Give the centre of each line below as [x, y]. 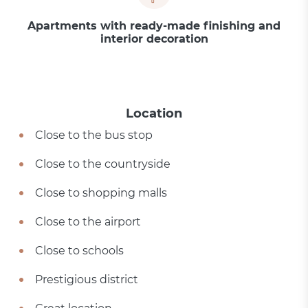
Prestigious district [87, 279]
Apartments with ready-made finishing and [154, 26]
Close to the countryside [103, 164]
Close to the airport [88, 222]
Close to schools [80, 251]
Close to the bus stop [94, 135]
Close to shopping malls [101, 193]
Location [154, 113]
